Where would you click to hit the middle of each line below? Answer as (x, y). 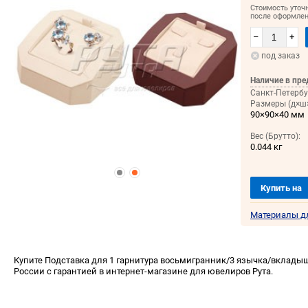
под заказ (280, 56)
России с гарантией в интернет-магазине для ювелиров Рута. (143, 272)
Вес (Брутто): (275, 136)
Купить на (283, 188)
